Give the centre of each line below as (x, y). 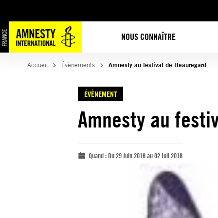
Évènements (78, 65)
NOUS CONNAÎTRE (149, 37)
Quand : (98, 155)
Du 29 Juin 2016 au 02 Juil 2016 (145, 155)
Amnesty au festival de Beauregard (157, 65)
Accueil (37, 65)
